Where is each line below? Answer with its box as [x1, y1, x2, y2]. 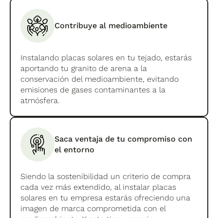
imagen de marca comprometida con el [20, 203, 166, 213]
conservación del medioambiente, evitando [20, 74, 179, 84]
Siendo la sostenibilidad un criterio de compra [20, 171, 191, 181]
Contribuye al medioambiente [54, 20, 168, 30]
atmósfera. [20, 95, 60, 105]
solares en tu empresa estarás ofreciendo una [20, 193, 191, 202]
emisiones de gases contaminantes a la [20, 85, 166, 94]
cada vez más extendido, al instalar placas [20, 182, 177, 192]
